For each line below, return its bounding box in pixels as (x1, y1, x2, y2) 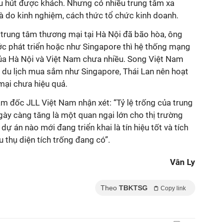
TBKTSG (119, 184, 148, 192)
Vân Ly (170, 157, 195, 167)
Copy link (161, 185, 186, 192)
